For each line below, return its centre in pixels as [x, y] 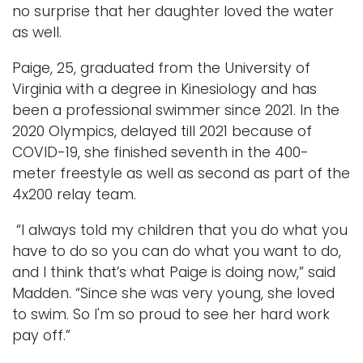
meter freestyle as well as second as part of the [181, 174]
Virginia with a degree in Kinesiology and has [164, 90]
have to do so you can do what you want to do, [177, 252]
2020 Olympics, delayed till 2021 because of [162, 132]
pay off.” [41, 336]
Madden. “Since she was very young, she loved [173, 294]
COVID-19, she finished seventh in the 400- [160, 153]
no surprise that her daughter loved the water [173, 12]
